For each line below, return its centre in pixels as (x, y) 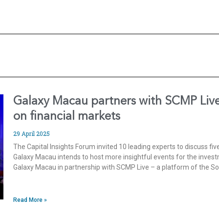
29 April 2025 (32, 134)
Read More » (30, 200)
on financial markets (67, 117)
